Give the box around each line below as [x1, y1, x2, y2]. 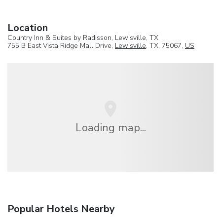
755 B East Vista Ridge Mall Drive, [7, 40, 115, 50]
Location [7, 21, 48, 35]
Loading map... [75, 119, 146, 135]
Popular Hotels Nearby [7, 202, 115, 216]
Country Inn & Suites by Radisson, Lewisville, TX [7, 33, 158, 42]
